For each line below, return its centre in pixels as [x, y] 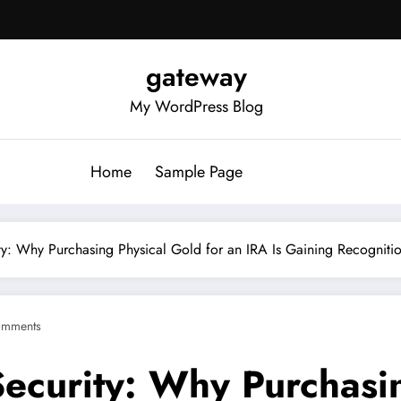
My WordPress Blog [196, 106]
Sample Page [199, 171]
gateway [196, 76]
